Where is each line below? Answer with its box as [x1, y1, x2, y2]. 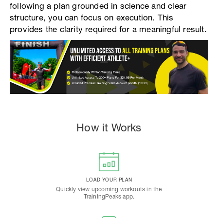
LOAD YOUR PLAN [86, 177, 132, 183]
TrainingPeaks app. [83, 193, 135, 200]
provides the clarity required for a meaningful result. [10, 24, 207, 34]
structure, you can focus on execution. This [10, 12, 174, 22]
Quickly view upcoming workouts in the [56, 186, 162, 193]
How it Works [76, 121, 142, 134]
